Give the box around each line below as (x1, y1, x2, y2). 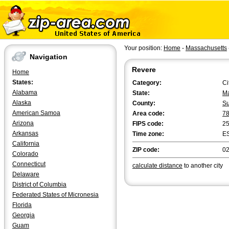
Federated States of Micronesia (12, 191, 99, 198)
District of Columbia (12, 181, 66, 188)
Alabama (12, 89, 37, 96)
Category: (132, 79, 162, 86)
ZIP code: (132, 146, 159, 153)
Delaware (12, 171, 39, 178)
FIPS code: (132, 120, 164, 127)
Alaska (12, 99, 31, 106)
